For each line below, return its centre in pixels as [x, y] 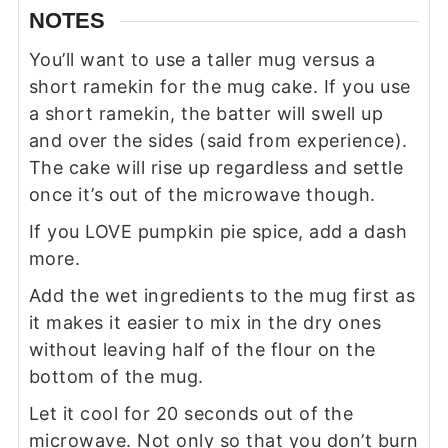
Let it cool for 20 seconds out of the [191, 414]
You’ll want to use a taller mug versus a [202, 60]
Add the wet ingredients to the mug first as [222, 296]
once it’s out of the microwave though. [202, 195]
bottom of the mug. [116, 377]
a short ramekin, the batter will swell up [206, 114]
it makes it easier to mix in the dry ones [205, 323]
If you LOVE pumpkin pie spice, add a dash [218, 232]
